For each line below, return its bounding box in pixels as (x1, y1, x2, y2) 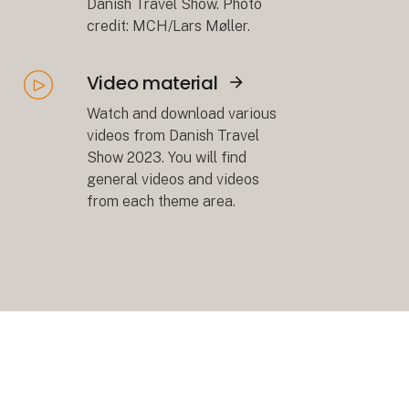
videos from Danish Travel (86, 126, 259, 144)
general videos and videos (86, 170, 259, 188)
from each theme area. (86, 192, 236, 210)
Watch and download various (86, 104, 277, 122)
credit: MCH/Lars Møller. (86, 17, 250, 36)
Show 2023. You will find (86, 148, 246, 166)
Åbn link (23, 101, 77, 120)
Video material (86, 70, 218, 97)
